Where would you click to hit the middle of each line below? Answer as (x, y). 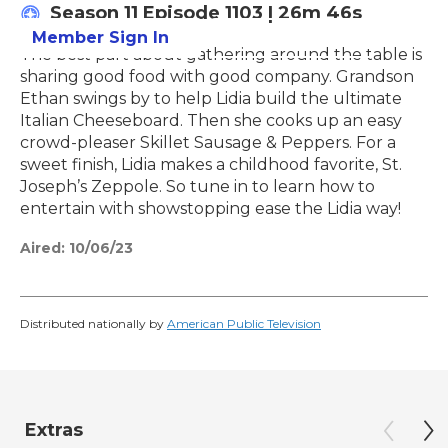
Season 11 (96, 13)
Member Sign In (100, 37)
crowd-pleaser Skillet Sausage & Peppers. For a (208, 143)
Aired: (42, 248)
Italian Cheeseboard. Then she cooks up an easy (211, 121)
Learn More (292, 37)
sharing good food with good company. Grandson (217, 77)
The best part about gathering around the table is (221, 55)
